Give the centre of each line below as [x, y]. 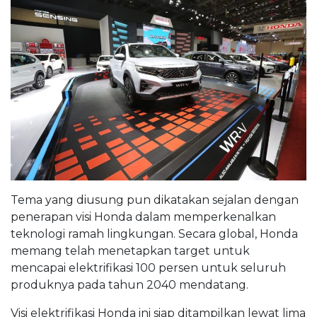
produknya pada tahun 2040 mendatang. [129, 285]
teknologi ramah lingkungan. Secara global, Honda [154, 234]
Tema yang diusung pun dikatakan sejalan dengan [155, 200]
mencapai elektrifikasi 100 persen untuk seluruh [148, 268]
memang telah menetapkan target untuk [130, 251]
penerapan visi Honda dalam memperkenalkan [143, 217]
